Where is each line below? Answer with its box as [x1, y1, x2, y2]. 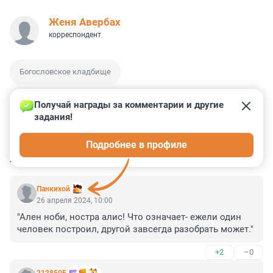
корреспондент [49, 30, 101, 40]
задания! [34, 112, 73, 123]
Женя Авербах [49, 16, 121, 29]
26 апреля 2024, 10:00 [37, 196, 113, 205]
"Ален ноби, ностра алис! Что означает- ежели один [17, 211, 241, 223]
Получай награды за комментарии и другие [34, 99, 226, 111]
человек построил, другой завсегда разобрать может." [17, 224, 253, 235]
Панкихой [37, 185, 70, 194]
